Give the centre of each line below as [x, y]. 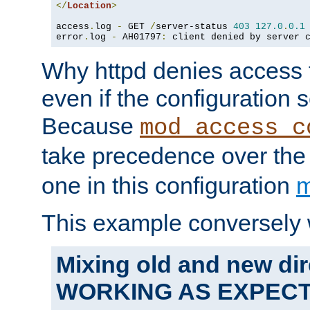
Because [91, 126]
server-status [194, 27]
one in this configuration [169, 186]
